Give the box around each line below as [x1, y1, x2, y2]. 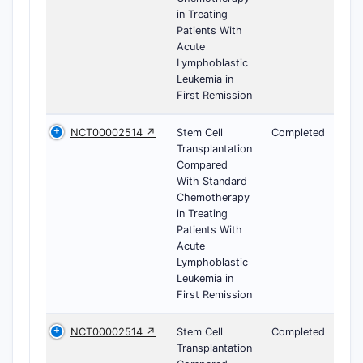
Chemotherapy [177, 191, 250, 203]
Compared [177, 159, 228, 171]
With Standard [177, 175, 247, 187]
